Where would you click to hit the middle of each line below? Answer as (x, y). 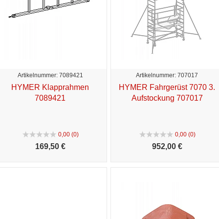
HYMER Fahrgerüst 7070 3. (167, 87)
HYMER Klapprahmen (50, 87)
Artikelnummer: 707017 (167, 75)
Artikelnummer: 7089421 (50, 75)
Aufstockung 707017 (167, 98)
